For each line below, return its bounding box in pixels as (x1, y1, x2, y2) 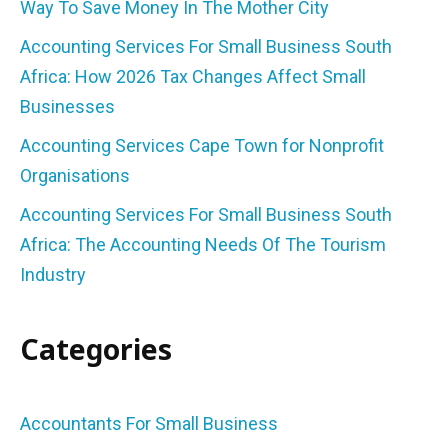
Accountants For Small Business (20, 413, 278, 435)
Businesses (20, 96, 115, 118)
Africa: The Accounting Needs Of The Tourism (20, 234, 386, 256)
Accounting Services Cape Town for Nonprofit (20, 135, 384, 157)
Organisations (20, 165, 130, 187)
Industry (20, 264, 86, 286)
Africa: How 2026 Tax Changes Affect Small (20, 66, 366, 88)
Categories (20, 330, 172, 369)
